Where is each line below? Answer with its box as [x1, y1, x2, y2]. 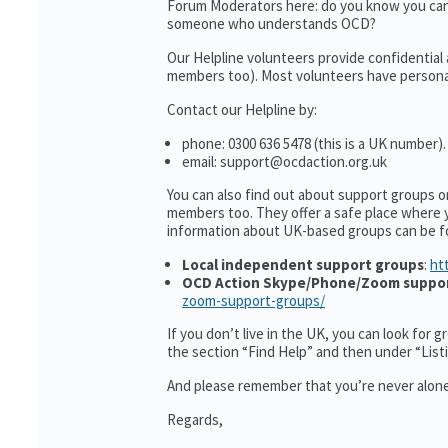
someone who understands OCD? [167, 14, 376, 33]
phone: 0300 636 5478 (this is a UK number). [182, 134, 446, 153]
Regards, [167, 410, 223, 429]
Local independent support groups [182, 255, 424, 274]
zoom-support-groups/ [182, 291, 325, 310]
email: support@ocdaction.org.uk [182, 152, 387, 171]
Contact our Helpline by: [167, 100, 317, 119]
